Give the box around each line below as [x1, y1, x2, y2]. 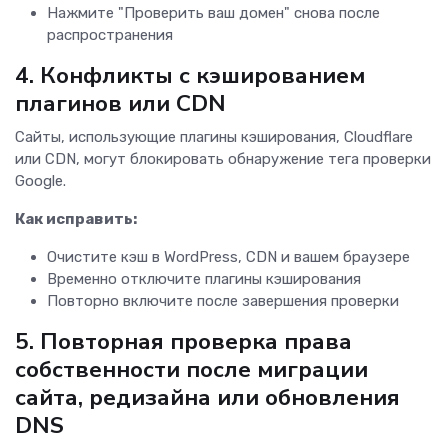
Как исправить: [15, 210, 137, 229]
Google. [15, 172, 66, 191]
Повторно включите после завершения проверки [47, 292, 399, 311]
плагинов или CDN [15, 88, 226, 120]
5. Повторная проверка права [15, 326, 352, 358]
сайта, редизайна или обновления [15, 382, 400, 414]
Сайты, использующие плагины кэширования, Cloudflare [15, 128, 413, 147]
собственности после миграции [15, 354, 368, 386]
